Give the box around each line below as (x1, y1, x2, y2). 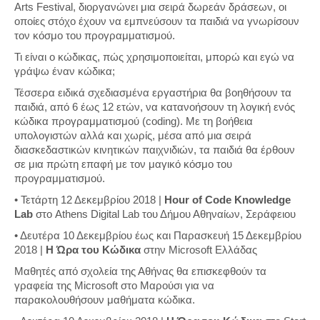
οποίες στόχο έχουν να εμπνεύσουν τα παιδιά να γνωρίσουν (14, 15, 299, 28)
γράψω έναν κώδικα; (14, 65, 115, 78)
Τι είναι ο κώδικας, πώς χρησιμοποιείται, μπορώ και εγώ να (14, 51, 294, 64)
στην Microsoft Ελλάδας (141, 244, 257, 256)
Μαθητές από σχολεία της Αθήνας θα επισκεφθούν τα (14, 265, 266, 278)
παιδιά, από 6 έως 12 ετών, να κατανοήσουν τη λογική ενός (14, 101, 295, 114)
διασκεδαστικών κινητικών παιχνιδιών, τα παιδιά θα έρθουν (14, 144, 295, 156)
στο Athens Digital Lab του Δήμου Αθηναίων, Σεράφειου (33, 208, 296, 221)
